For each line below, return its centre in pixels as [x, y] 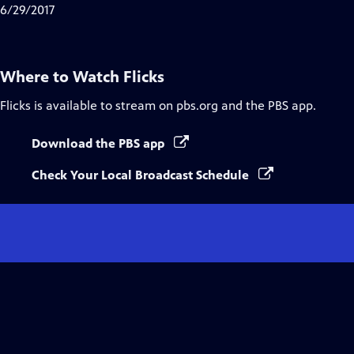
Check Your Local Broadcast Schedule [142, 175]
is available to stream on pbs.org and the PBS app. [173, 105]
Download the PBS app [100, 143]
